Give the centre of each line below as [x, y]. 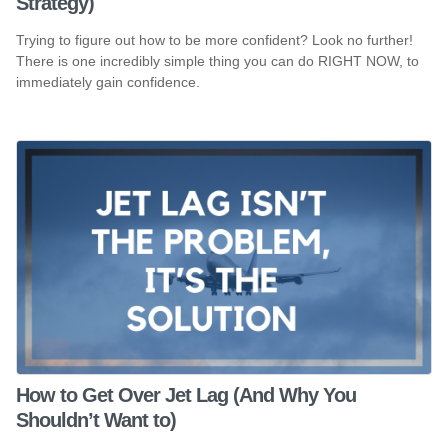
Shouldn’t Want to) [96, 419]
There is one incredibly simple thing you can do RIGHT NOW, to [217, 61]
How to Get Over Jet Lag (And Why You [186, 394]
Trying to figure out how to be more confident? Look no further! [214, 40]
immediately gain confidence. [108, 82]
